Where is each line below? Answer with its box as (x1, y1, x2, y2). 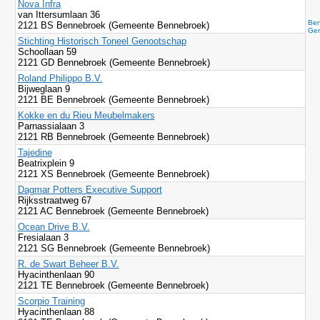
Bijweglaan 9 (17, 84, 73, 94)
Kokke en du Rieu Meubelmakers (17, 110, 155, 121)
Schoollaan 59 (17, 46, 76, 57)
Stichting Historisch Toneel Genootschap (17, 36, 186, 46)
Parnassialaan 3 (17, 121, 84, 131)
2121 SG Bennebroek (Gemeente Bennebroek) (17, 243, 210, 254)
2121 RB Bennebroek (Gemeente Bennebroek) (17, 131, 209, 142)
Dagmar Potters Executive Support (17, 184, 162, 195)
